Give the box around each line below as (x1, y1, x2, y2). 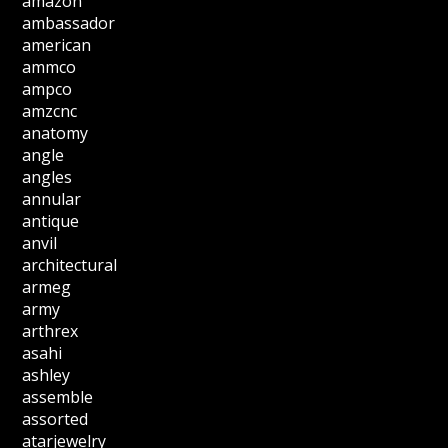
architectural (22, 254, 118, 276)
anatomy (22, 122, 89, 144)
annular (22, 188, 82, 210)
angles (22, 166, 73, 188)
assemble (22, 386, 94, 408)
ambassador (22, 12, 116, 34)
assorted (22, 408, 89, 430)
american (22, 34, 92, 56)
